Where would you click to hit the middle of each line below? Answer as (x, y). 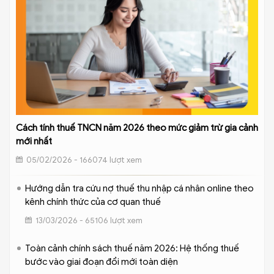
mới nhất (34, 141)
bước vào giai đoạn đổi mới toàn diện (102, 261)
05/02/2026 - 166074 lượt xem (84, 160)
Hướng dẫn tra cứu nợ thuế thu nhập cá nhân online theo (139, 188)
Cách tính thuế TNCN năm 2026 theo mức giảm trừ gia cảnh (137, 128)
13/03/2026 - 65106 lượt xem (89, 220)
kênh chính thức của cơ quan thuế (93, 202)
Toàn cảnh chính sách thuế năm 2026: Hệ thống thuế (132, 248)
